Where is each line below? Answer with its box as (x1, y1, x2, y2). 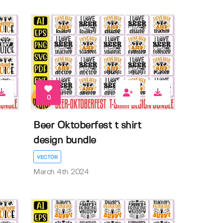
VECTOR (37, 155, 58, 160)
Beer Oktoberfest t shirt (33, 121, 141, 131)
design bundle (33, 136, 96, 146)
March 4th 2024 (33, 169, 89, 176)
